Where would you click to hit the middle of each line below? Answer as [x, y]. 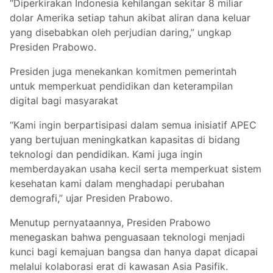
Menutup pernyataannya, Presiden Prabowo [110, 223]
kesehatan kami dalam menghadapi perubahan [117, 184]
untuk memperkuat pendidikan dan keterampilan [121, 86]
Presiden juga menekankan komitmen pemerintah [123, 72]
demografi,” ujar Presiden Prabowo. [91, 198]
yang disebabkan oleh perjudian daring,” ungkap [121, 33]
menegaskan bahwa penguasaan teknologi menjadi [127, 237]
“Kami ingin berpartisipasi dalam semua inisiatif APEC [133, 125]
